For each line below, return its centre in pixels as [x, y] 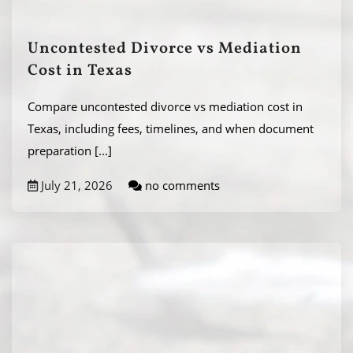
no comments [181, 185]
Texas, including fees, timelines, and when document [171, 128]
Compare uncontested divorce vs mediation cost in [165, 106]
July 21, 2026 [75, 185]
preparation [61, 150]
